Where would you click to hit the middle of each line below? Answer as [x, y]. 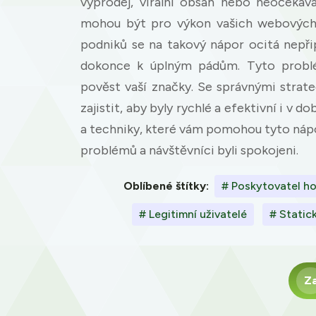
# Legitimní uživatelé [193, 214]
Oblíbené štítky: [166, 186]
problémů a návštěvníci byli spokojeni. [189, 150]
